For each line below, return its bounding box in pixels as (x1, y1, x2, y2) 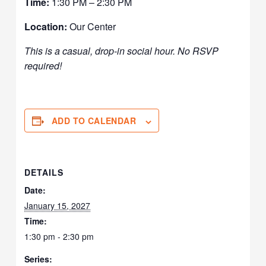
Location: (24, 20, 68, 34)
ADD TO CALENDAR (52, 115, 137, 127)
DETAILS (24, 166, 64, 179)
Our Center (67, 20, 116, 34)
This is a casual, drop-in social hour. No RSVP (24, 44, 219, 58)
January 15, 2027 (24, 199, 91, 212)
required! (24, 59, 62, 73)
